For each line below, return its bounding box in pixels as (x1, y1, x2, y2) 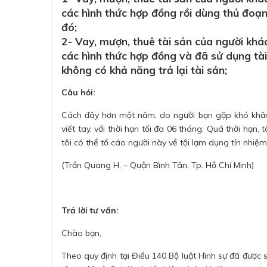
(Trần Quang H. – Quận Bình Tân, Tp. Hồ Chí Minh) (61, 160, 254, 171)
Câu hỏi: (61, 87, 95, 98)
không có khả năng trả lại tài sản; (61, 63, 227, 77)
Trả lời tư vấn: (61, 205, 119, 216)
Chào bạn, (61, 228, 101, 239)
